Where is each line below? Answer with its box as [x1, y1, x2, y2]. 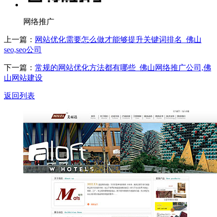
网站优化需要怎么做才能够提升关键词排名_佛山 [35, 35, 201, 44]
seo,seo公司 [4, 45, 42, 54]
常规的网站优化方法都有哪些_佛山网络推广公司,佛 [35, 63, 211, 72]
